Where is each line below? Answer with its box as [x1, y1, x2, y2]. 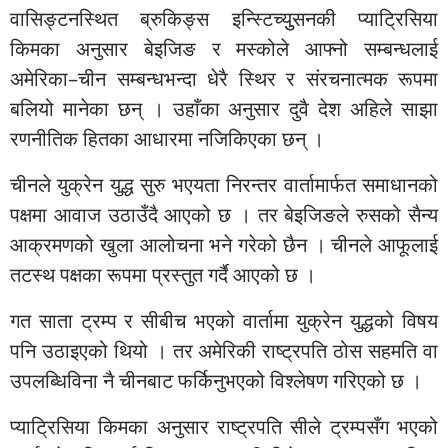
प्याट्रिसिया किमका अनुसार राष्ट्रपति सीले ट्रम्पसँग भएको [10, 412, 438, 440]
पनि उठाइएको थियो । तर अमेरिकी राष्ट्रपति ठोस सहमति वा [10, 336, 438, 364]
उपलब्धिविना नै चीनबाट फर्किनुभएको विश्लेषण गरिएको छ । [10, 366, 422, 394]
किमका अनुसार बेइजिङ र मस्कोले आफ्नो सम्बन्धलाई [10, 34, 438, 62]
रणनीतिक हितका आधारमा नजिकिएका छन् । [10, 124, 324, 152]
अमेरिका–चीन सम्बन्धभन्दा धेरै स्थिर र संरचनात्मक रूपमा [10, 64, 438, 92]
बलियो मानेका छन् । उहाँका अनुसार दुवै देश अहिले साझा [10, 94, 438, 122]
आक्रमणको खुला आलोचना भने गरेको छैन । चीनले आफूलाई [10, 230, 438, 258]
